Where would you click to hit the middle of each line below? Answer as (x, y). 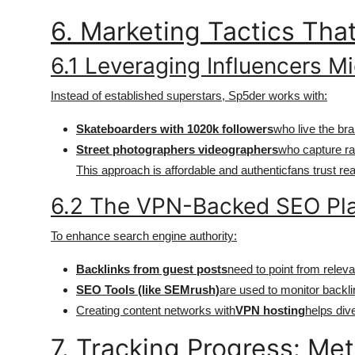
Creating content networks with (156, 310)
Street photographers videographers (177, 149)
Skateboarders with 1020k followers (175, 129)
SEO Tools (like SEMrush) (148, 290)
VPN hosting (270, 310)
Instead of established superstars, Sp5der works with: (189, 95)
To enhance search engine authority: (144, 236)
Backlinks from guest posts (152, 269)
